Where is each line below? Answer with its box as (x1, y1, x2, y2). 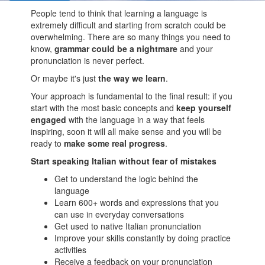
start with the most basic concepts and (31, 102, 177, 114)
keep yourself (176, 102, 232, 114)
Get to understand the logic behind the (54, 173, 199, 185)
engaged (31, 114, 67, 125)
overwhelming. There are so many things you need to (31, 31, 231, 43)
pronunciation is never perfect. (31, 54, 145, 66)
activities (54, 244, 87, 256)
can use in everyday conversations (54, 208, 185, 220)
